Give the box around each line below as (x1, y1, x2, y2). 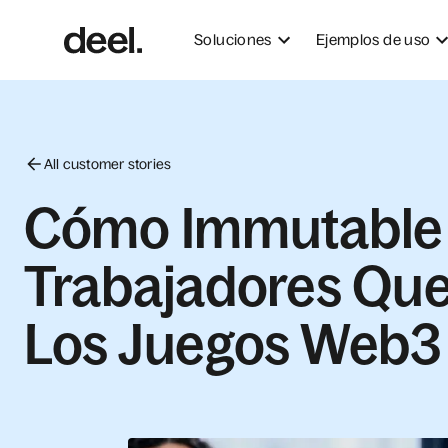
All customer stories (44, 155, 172, 172)
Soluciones (194, 31, 272, 48)
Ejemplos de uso (315, 31, 431, 48)
